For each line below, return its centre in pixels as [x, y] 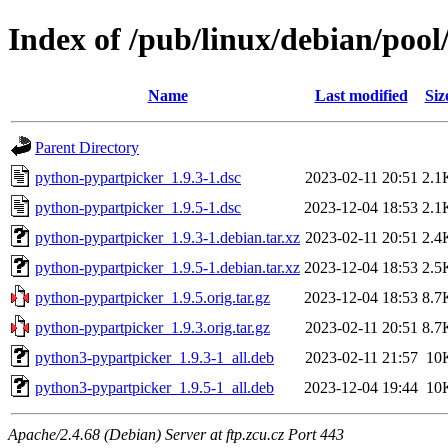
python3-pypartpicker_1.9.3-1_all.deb [154, 357]
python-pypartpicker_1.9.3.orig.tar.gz [152, 327]
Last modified [361, 95]
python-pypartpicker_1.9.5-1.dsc [138, 207]
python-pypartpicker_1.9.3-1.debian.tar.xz [167, 237]
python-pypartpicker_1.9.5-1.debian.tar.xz [167, 267]
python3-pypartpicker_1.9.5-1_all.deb [154, 387]
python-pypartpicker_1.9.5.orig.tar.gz [152, 297]
